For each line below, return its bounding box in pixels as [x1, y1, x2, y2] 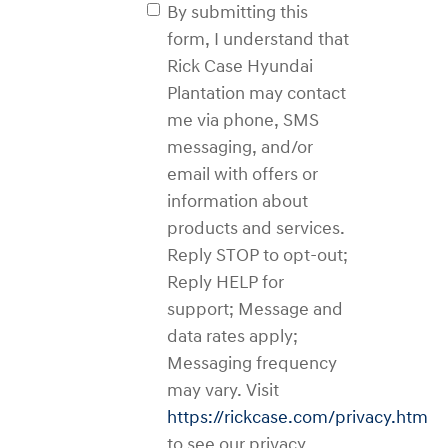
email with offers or [166, 163, 318, 186]
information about [166, 190, 308, 213]
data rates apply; [166, 325, 298, 348]
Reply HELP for [166, 271, 284, 294]
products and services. [166, 217, 345, 240]
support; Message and [166, 298, 343, 321]
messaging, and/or [166, 136, 313, 159]
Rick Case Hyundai [166, 55, 313, 78]
